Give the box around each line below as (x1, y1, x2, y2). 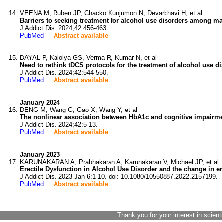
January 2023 (20, 151, 60, 158)
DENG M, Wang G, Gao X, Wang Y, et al (20, 106, 137, 113)
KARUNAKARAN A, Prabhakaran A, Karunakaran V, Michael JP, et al (20, 158, 219, 166)
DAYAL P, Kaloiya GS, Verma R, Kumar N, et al (20, 54, 157, 61)
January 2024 (20, 99, 60, 106)
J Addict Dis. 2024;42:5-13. (20, 121, 98, 128)
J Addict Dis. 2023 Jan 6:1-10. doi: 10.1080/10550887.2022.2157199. (20, 173, 218, 180)
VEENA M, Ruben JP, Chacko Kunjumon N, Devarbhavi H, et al (20, 9, 202, 17)
